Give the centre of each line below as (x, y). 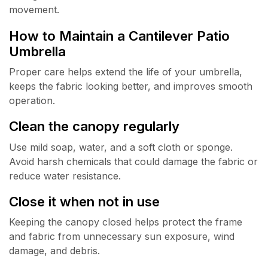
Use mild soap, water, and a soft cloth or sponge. (121, 147)
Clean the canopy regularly (94, 126)
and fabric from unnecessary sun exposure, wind (122, 237)
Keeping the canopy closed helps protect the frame (126, 222)
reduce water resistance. (65, 176)
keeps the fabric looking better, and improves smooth (131, 86)
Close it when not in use (84, 202)
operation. (32, 100)
